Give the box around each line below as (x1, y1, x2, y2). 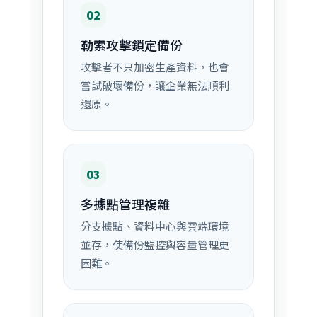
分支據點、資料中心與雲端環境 (80, 219, 229, 234)
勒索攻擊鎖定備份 (80, 35, 183, 54)
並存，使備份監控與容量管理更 (80, 237, 229, 252)
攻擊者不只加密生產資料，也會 (80, 59, 229, 74)
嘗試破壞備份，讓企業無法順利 (80, 78, 229, 93)
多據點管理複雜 (80, 195, 170, 213)
